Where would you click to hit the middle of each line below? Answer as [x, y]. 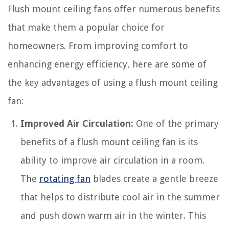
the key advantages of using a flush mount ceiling [113, 82]
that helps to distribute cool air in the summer [120, 197]
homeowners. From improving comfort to [98, 45]
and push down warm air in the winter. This [113, 215]
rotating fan [65, 178]
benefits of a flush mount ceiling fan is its [109, 142]
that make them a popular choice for [86, 27]
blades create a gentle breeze [154, 178]
